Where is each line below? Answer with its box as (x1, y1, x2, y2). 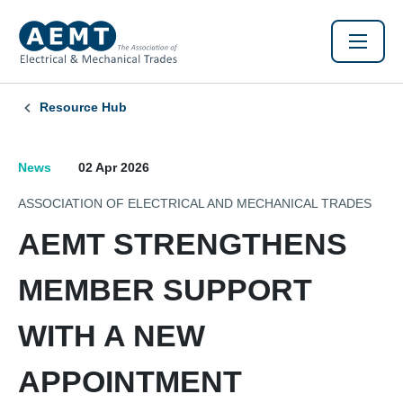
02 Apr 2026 (78, 160, 149, 175)
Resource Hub (40, 100, 127, 114)
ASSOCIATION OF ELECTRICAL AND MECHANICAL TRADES (18, 196, 372, 210)
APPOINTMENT (18, 364, 242, 399)
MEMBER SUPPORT (18, 273, 312, 307)
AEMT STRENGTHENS (18, 227, 347, 261)
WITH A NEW (18, 318, 205, 353)
